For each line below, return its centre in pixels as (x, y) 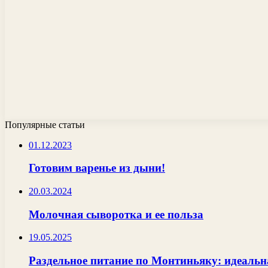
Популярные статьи (45, 124)
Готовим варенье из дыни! (97, 168)
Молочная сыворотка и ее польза (116, 214)
